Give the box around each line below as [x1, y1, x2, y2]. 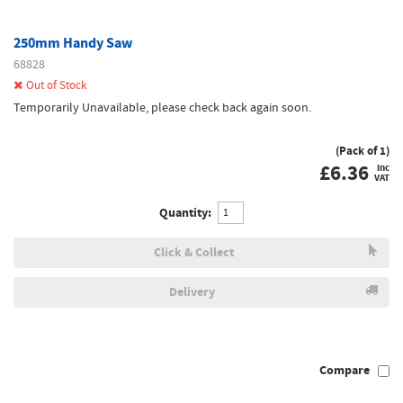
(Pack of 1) [336, 143, 390, 158]
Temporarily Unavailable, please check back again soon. [13, 99, 311, 115]
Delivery [169, 283, 215, 300]
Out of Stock [26, 77, 86, 93]
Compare [319, 362, 370, 379]
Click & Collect [154, 244, 234, 261]
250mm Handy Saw [13, 33, 132, 52]
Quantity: [159, 203, 211, 221]
